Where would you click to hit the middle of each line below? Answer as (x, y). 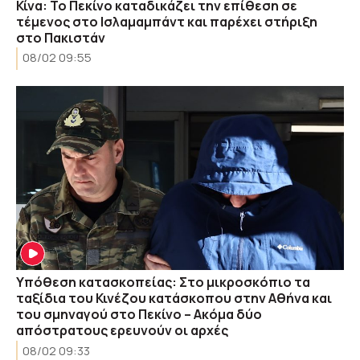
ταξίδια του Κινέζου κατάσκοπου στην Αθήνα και (174, 298)
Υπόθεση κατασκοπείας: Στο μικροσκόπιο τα (163, 282)
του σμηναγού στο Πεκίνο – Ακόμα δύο (139, 314)
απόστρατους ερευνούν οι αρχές (122, 330)
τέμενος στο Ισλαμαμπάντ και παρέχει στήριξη (167, 21)
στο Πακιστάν (61, 37)
